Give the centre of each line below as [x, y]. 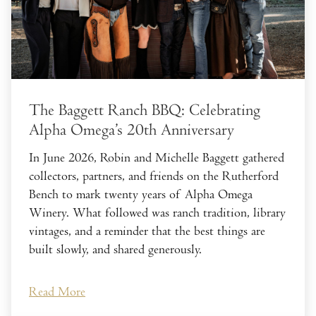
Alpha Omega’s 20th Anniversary [132, 130]
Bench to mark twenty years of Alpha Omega [141, 195]
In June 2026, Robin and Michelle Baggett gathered [157, 158]
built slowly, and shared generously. [115, 250]
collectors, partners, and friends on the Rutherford [154, 176]
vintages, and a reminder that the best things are [147, 231]
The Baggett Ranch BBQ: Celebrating [145, 111]
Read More [57, 291]
